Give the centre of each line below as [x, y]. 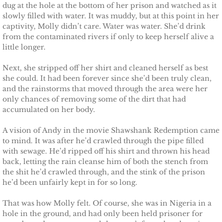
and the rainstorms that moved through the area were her [105, 89]
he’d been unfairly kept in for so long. [70, 182]
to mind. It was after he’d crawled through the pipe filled [103, 141]
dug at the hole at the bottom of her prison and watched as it [110, 5]
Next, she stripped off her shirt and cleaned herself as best [105, 68]
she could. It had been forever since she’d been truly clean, [107, 78]
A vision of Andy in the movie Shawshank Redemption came [111, 130]
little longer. [24, 47]
